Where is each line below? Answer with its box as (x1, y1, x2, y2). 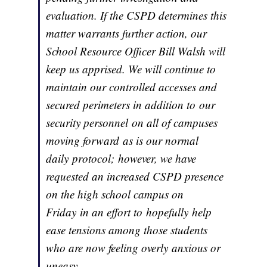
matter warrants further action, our (46, 26, 207, 41)
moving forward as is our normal (46, 133, 199, 148)
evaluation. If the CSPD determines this (46, 8, 227, 23)
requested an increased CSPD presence (46, 169, 224, 184)
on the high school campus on (46, 187, 184, 202)
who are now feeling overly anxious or (46, 240, 221, 256)
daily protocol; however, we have (46, 151, 197, 166)
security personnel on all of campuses (46, 115, 218, 131)
